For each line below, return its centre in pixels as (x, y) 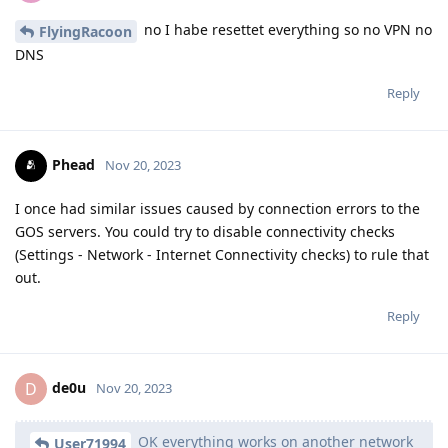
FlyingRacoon (85, 32)
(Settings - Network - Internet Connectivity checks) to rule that (222, 255)
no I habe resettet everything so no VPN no (286, 30)
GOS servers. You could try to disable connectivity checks (205, 232)
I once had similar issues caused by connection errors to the (217, 209)
